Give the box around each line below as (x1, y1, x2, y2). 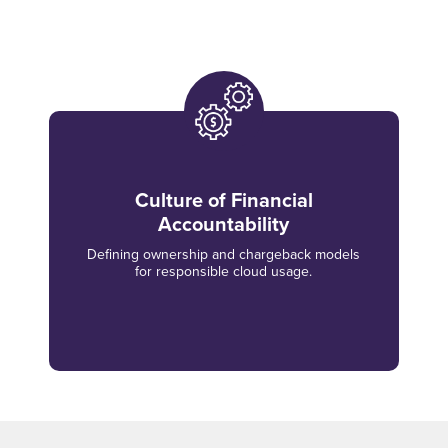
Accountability (158, 209, 290, 239)
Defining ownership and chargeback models (87, 244, 361, 264)
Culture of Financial (134, 185, 313, 215)
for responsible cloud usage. (135, 261, 313, 281)
